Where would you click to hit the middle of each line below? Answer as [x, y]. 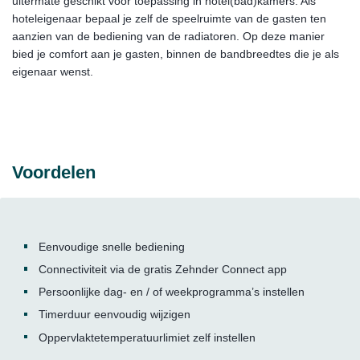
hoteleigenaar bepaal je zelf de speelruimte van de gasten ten [169, 18]
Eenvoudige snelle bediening [111, 247]
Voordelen [54, 172]
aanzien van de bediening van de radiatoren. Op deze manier [168, 36]
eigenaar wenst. [56, 71]
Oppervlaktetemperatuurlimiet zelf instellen [147, 337]
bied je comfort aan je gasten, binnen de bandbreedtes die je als [176, 53]
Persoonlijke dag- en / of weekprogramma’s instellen [171, 292]
